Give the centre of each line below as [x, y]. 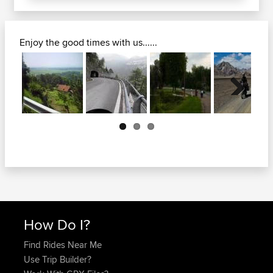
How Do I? [57, 224]
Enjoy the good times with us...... [88, 42]
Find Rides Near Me [63, 244]
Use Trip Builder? [58, 259]
